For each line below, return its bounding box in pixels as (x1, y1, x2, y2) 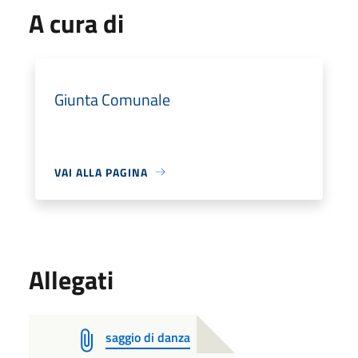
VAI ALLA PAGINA (54, 163, 148, 181)
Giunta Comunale (54, 86, 170, 112)
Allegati (29, 260, 113, 299)
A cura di (29, 3, 124, 42)
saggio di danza (105, 327, 190, 347)
